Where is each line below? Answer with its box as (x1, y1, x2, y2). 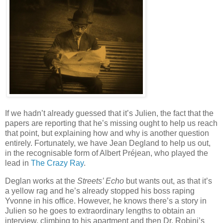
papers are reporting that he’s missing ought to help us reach (5, 119, 218, 128)
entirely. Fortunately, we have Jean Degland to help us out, (5, 139, 211, 148)
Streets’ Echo (77, 177, 124, 186)
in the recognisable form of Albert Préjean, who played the (5, 149, 208, 158)
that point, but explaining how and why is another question (5, 129, 209, 138)
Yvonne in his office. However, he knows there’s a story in (5, 197, 207, 206)
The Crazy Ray (31, 159, 84, 168)
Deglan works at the (5, 177, 77, 186)
